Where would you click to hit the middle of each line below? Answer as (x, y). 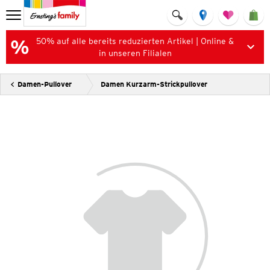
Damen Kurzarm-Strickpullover (154, 84)
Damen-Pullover (45, 84)
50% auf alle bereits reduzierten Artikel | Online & (135, 41)
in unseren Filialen (135, 53)
